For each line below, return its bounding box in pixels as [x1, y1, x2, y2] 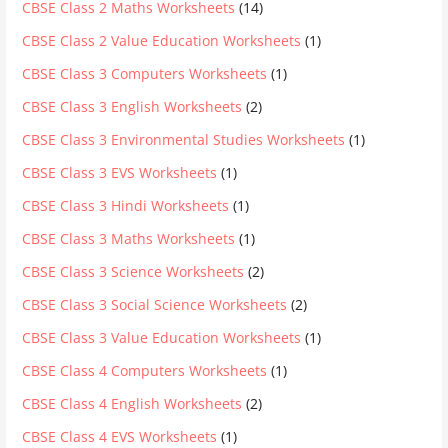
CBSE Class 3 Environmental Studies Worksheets [22, 130, 346, 149]
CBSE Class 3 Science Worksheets [22, 262, 245, 281]
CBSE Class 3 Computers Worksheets [22, 64, 268, 83]
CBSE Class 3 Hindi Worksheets [22, 196, 230, 215]
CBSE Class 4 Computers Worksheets [22, 361, 268, 380]
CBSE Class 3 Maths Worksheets [22, 229, 236, 248]
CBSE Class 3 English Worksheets [22, 97, 243, 116]
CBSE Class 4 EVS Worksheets [22, 427, 218, 446]
